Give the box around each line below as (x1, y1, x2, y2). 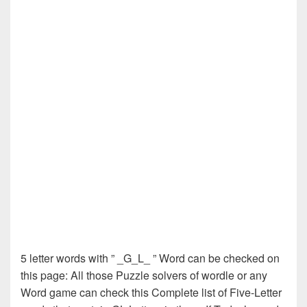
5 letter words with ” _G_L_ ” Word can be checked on (21, 249, 280, 266)
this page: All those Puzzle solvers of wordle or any (21, 267, 267, 283)
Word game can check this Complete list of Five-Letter (21, 284, 282, 300)
